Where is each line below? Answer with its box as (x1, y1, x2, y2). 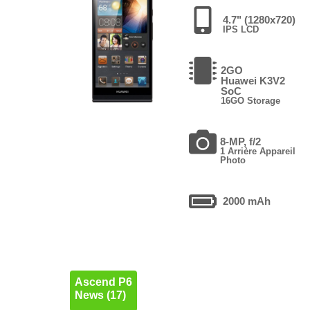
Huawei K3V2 (221, 74, 286, 86)
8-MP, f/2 (220, 135, 262, 147)
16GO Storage (221, 95, 281, 106)
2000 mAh (223, 194, 271, 207)
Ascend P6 (74, 276, 132, 289)
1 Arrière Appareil (220, 145, 296, 156)
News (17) (74, 289, 126, 302)
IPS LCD (223, 24, 259, 35)
